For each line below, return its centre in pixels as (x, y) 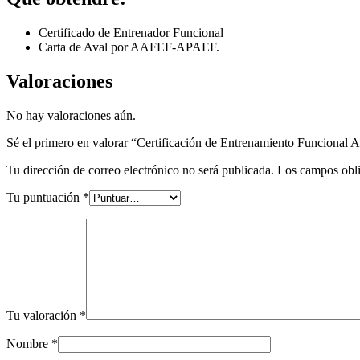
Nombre (29, 344)
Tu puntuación (45, 198)
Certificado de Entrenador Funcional (131, 33)
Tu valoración (43, 316)
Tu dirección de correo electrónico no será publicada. (140, 170)
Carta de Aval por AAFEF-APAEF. (129, 47)
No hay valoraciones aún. (71, 116)
